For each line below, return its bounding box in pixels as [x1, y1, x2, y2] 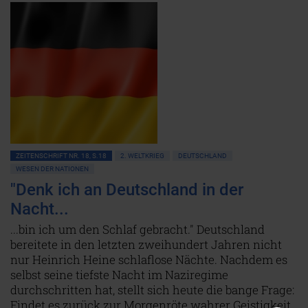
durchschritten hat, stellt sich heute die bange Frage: [10, 282, 294, 298]
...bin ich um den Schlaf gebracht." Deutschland [10, 221, 265, 237]
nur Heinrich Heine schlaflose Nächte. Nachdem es [10, 252, 287, 267]
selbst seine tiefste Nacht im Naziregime [10, 267, 228, 283]
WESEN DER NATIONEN [16, 165, 89, 173]
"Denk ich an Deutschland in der [10, 180, 243, 199]
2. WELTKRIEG [120, 152, 164, 159]
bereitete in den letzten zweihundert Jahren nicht [10, 236, 282, 252]
